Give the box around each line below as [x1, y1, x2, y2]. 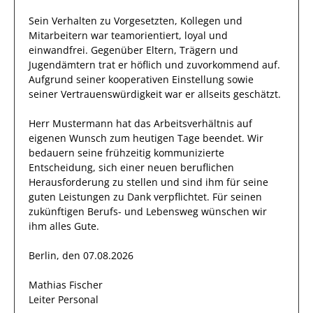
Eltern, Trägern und [146, 43, 238, 57]
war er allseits [162, 87, 233, 101]
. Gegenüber [85, 43, 146, 57]
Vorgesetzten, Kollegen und [114, 14, 242, 27]
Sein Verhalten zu [29, 14, 114, 27]
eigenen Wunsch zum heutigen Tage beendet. [29, 131, 247, 145]
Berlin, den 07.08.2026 [29, 249, 133, 262]
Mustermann [52, 117, 113, 130]
